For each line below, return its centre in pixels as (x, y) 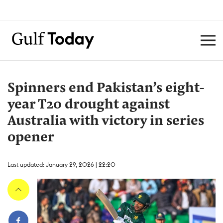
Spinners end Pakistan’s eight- (106, 89)
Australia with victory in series (106, 121)
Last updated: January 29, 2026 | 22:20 (61, 165)
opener (31, 138)
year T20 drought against (89, 105)
